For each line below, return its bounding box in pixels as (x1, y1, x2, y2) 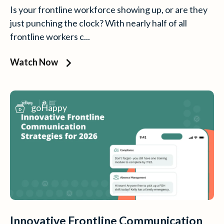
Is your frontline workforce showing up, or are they (10, 4, 207, 15)
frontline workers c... (10, 31, 90, 42)
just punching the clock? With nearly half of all (10, 17, 187, 29)
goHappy (29, 102, 67, 113)
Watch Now (10, 56, 58, 68)
